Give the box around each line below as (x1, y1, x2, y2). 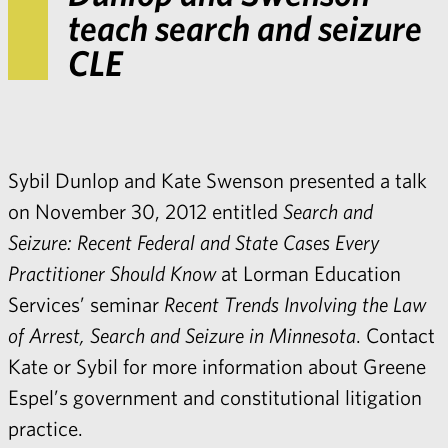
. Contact (356, 323, 435, 347)
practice (8, 416, 78, 440)
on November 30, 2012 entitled (8, 199, 283, 223)
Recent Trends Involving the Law (164, 292, 426, 316)
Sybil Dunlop (8, 168, 119, 192)
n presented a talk (273, 168, 427, 192)
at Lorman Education (216, 261, 401, 285)
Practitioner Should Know (8, 261, 216, 285)
